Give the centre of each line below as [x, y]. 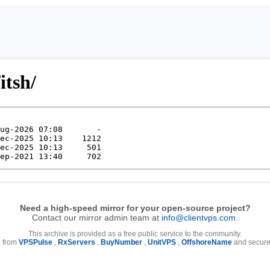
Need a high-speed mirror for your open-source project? [135, 208]
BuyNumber [121, 242]
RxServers [77, 242]
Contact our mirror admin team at [97, 217]
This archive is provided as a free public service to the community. [135, 234]
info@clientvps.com [199, 217]
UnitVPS [162, 242]
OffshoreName [207, 242]
